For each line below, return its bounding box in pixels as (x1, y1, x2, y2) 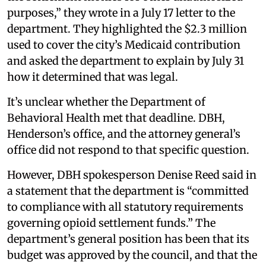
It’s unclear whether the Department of (7, 95, 205, 109)
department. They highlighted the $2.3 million (7, 22, 247, 36)
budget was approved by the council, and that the (7, 248, 257, 262)
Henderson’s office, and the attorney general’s (7, 127, 240, 141)
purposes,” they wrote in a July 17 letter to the (7, 6, 235, 20)
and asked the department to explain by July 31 (7, 54, 244, 68)
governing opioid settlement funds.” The (7, 216, 216, 230)
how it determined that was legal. (7, 70, 178, 84)
